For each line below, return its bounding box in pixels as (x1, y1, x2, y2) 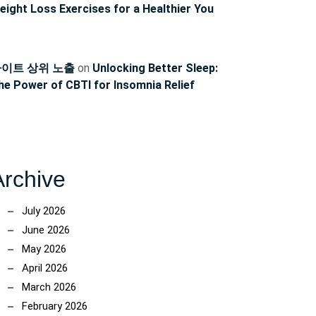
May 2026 (22, 243, 66, 255)
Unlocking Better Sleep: (92, 61, 218, 75)
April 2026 (22, 262, 68, 274)
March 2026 (22, 281, 76, 293)
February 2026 (22, 300, 87, 312)
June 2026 (22, 224, 70, 236)
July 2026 (22, 205, 66, 217)
